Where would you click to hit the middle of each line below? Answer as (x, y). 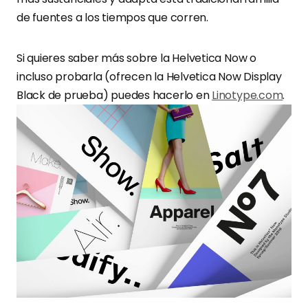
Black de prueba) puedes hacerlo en (114, 95)
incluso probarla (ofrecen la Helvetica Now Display (149, 77)
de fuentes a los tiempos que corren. (112, 18)
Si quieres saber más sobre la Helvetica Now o (136, 58)
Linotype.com (247, 95)
